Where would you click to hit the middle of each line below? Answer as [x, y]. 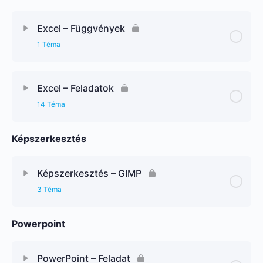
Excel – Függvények [81, 28]
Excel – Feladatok [75, 88]
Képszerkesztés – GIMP [89, 173]
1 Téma [49, 44]
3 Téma [49, 189]
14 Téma [51, 104]
